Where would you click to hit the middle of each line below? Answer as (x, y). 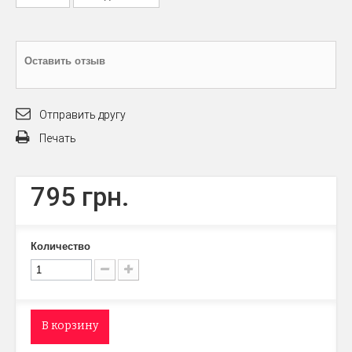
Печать (58, 139)
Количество (60, 247)
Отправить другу (82, 115)
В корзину (70, 326)
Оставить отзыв (65, 61)
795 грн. (80, 197)
